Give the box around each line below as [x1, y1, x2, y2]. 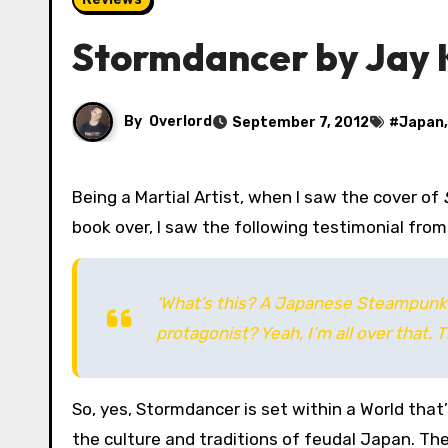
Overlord [149, 112, 212, 130]
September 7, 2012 [232, 113, 369, 131]
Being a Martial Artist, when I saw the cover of [83, 187, 443, 208]
